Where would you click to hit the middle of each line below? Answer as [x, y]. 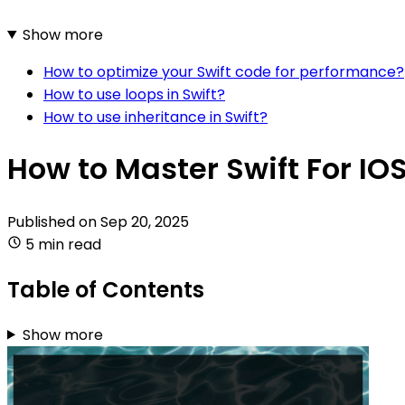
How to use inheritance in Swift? [155, 117]
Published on [54, 221]
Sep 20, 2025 [145, 221]
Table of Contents [106, 289]
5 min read [63, 244]
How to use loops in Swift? [134, 94]
